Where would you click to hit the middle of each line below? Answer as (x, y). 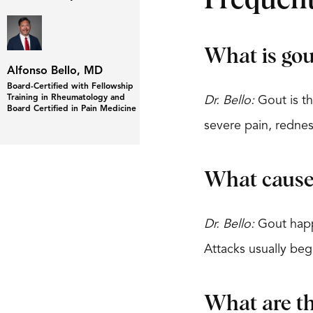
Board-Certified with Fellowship (70, 86)
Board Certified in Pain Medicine (72, 109)
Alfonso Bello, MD (55, 71)
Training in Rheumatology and (66, 97)
